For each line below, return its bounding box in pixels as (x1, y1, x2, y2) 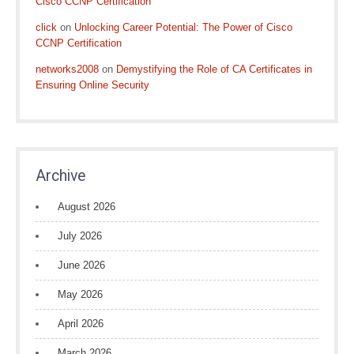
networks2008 (36, 63, 99, 75)
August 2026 (58, 201, 115, 213)
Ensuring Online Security (36, 79, 149, 91)
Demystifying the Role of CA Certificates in (116, 63, 312, 75)
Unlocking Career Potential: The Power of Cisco (74, 21, 292, 33)
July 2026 (58, 230, 102, 242)
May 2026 (58, 288, 103, 300)
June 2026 (58, 259, 105, 271)
